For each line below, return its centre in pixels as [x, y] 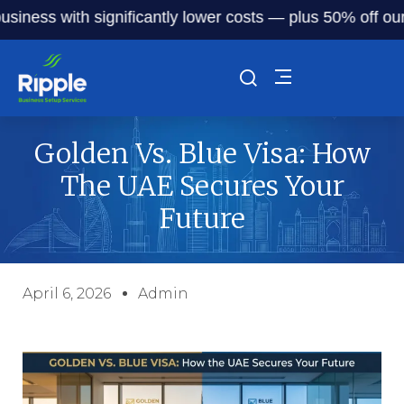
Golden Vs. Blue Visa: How [202, 153]
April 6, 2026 [67, 294]
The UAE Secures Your [202, 185]
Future [202, 218]
